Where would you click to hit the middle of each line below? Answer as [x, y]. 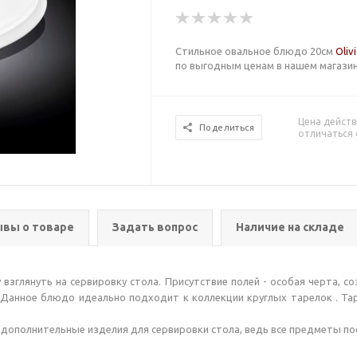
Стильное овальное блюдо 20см [256, 51]
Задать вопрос [155, 227]
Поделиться [227, 127]
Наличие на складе [290, 227]
